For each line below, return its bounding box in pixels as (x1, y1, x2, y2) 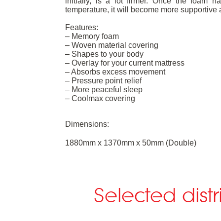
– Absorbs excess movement (65, 68, 165, 76)
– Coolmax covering (65, 94, 135, 103)
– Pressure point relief (65, 76, 142, 85)
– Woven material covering (65, 41, 158, 49)
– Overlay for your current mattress (65, 59, 184, 67)
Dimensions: (65, 120, 109, 128)
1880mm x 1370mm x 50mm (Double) (65, 139, 196, 147)
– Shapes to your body (65, 50, 144, 58)
